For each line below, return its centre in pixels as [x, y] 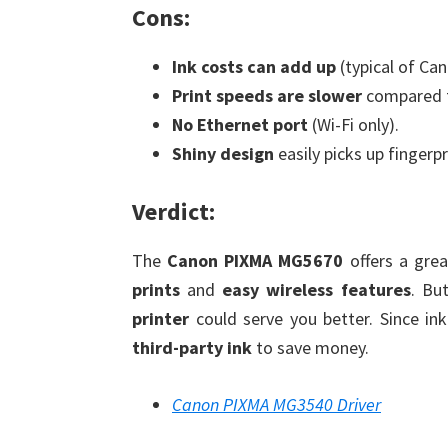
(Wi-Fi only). [353, 124]
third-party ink [192, 347]
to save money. [310, 347]
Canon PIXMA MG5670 [255, 260]
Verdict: [173, 211]
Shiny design [223, 153]
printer [160, 318]
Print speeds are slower [267, 95]
